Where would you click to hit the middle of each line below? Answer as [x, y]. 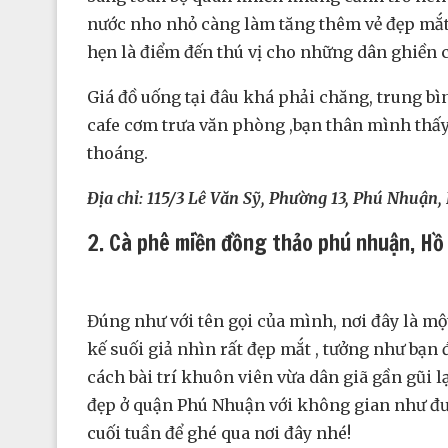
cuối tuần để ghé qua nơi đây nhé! [219, 433]
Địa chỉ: [117, 198]
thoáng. [117, 153]
